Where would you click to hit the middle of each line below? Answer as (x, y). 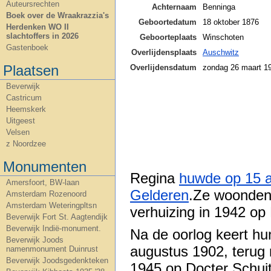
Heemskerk (26, 109)
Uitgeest (21, 121)
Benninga (219, 7)
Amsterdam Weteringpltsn (51, 205)
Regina (155, 178)
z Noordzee (26, 144)
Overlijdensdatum (163, 67)
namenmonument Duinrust (52, 249)
